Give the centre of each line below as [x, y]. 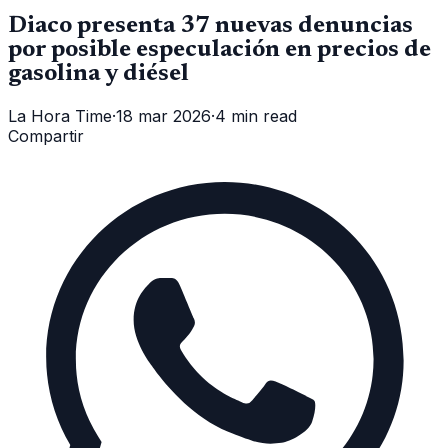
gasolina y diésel [98, 73]
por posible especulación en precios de [219, 49]
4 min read [256, 115]
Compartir [46, 135]
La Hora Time [60, 115]
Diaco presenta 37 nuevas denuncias [210, 25]
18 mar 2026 [163, 115]
